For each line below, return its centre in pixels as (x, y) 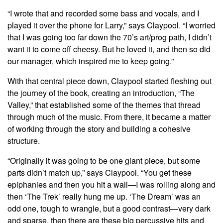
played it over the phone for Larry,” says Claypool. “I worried (111, 25)
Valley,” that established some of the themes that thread (104, 105)
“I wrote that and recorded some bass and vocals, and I (103, 13)
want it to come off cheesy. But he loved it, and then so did (109, 49)
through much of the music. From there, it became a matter (109, 117)
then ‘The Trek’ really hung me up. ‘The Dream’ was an (104, 197)
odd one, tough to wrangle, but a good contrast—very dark (109, 209)
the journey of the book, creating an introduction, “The (101, 93)
